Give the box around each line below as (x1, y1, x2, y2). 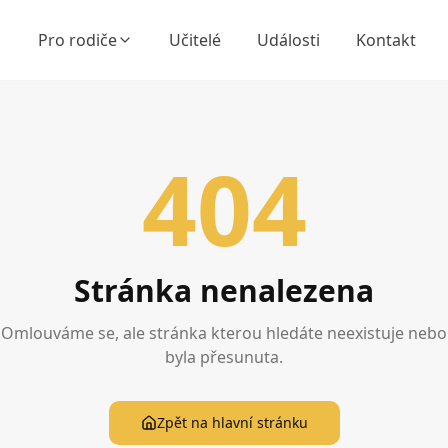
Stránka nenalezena (74, 270, 374, 311)
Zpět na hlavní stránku (156, 413, 308, 432)
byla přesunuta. (165, 346, 283, 368)
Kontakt (356, 29, 416, 51)
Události (257, 29, 320, 51)
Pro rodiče (38, 29, 117, 51)
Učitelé (169, 29, 221, 51)
